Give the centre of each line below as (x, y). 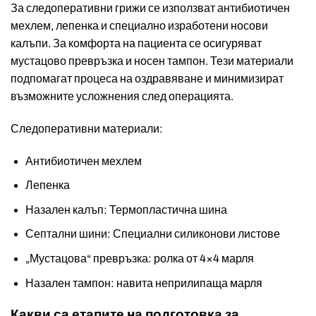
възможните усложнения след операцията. (122, 96)
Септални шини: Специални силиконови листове (152, 234)
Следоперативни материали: (87, 128)
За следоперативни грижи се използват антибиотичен (150, 8)
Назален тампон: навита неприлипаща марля (144, 283)
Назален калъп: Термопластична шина (126, 209)
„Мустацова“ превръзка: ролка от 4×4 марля (139, 258)
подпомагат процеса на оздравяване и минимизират (147, 78)
